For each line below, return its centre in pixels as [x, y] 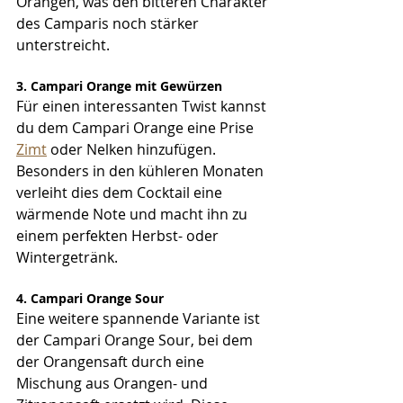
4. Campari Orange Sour [90, 298]
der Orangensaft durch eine [112, 361]
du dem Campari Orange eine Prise [137, 127]
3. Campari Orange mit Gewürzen [119, 85]
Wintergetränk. [67, 257]
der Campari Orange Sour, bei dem [136, 340]
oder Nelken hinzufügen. [133, 149]
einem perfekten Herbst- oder [119, 235]
